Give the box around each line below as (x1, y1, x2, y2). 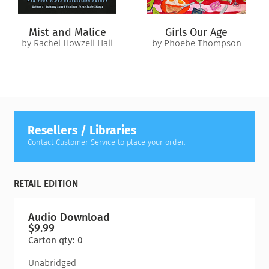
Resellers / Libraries (28, 123, 137, 138)
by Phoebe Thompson (151, 37, 241, 49)
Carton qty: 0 (28, 235, 83, 246)
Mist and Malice (28, 25, 106, 39)
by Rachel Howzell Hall (22, 37, 113, 49)
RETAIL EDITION (14, 178, 79, 190)
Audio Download (28, 211, 110, 225)
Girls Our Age (165, 25, 228, 39)
